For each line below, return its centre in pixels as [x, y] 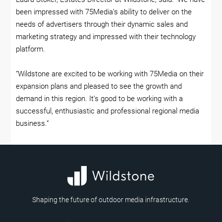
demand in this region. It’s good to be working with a [100, 99]
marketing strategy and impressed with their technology [106, 37]
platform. [31, 49]
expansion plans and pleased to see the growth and [99, 86]
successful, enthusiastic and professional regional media [108, 111]
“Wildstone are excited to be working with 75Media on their [110, 74]
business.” [33, 124]
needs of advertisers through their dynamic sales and [102, 25]
